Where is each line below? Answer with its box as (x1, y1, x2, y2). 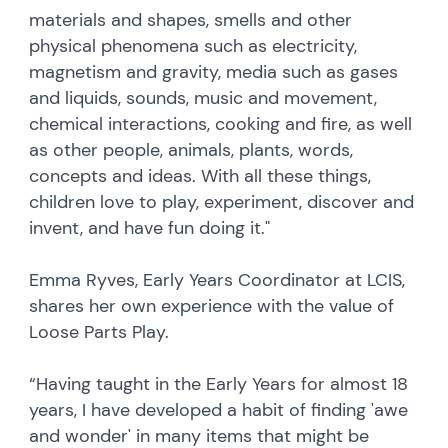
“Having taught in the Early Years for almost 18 (29, 371, 409, 396)
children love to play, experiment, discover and (29, 189, 415, 214)
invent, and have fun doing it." (29, 215, 271, 240)
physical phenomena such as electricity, (29, 33, 358, 58)
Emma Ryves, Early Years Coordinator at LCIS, (29, 267, 406, 292)
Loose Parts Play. (29, 319, 180, 344)
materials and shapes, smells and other (29, 7, 353, 32)
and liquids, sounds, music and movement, (29, 85, 378, 110)
